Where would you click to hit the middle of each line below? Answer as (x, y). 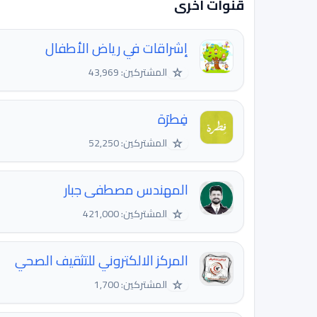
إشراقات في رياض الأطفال (117, 48)
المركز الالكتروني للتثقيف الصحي (102, 261)
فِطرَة (173, 119)
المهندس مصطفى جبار (126, 190)
